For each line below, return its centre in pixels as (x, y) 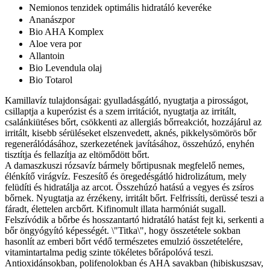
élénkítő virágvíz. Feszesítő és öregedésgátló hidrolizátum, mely (126, 177)
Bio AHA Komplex (66, 32)
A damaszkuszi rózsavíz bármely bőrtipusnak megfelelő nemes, (125, 166)
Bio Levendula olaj (65, 68)
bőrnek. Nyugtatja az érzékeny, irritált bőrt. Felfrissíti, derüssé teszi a (134, 198)
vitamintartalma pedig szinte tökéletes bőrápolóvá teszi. (109, 253)
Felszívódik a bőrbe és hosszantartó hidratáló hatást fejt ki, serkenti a (134, 220)
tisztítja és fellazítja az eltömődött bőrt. (77, 155)
